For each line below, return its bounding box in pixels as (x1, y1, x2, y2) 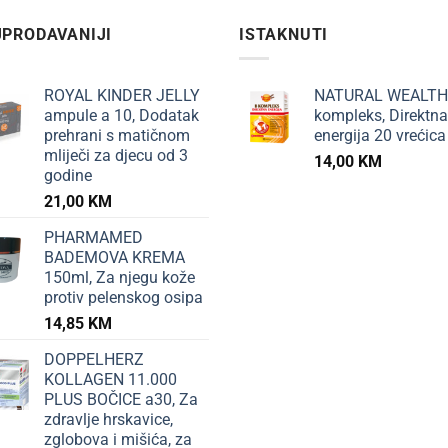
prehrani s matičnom (44, 126, 190, 146)
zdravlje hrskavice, (44, 410, 173, 430)
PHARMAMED (44, 228, 143, 248)
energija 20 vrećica (314, 126, 446, 146)
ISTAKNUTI (239, 24, 329, 44)
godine (44, 166, 92, 186)
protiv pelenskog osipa (44, 288, 203, 308)
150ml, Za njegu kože (44, 268, 195, 288)
